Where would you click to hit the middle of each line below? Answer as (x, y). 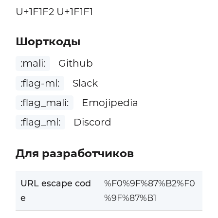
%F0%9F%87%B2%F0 (149, 183)
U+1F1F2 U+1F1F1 (54, 11)
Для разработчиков (74, 153)
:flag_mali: (44, 102)
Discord (91, 122)
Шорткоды (48, 42)
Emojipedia (109, 102)
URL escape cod (55, 183)
